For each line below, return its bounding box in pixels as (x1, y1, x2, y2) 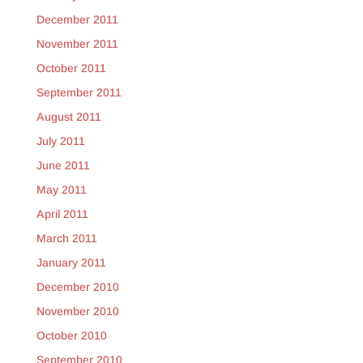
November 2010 (36, 305, 119, 318)
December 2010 (36, 280, 119, 294)
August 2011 (36, 110, 101, 124)
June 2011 (36, 159, 90, 173)
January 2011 (36, 256, 106, 270)
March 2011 (36, 232, 97, 246)
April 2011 (36, 207, 88, 221)
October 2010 (36, 329, 107, 343)
